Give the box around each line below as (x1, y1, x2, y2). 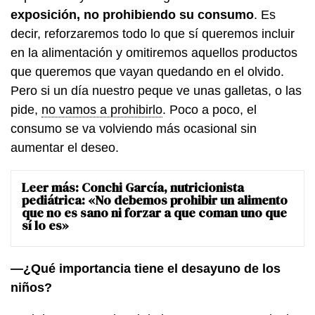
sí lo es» (22, 216, 69, 234)
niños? (11, 280, 52, 295)
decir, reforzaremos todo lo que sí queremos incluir (11, 26, 295, 41)
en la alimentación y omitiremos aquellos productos (11, 45, 297, 60)
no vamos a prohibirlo (41, 102, 162, 117)
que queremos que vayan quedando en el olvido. (11, 64, 284, 79)
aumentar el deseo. (11, 140, 119, 155)
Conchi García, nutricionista (82, 178, 244, 196)
